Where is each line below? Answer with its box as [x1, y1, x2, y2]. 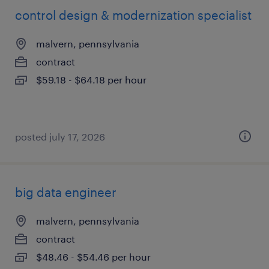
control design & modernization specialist [15, 8, 252, 22]
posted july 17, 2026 [15, 131, 105, 142]
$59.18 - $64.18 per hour [36, 74, 147, 85]
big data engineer [15, 185, 116, 199]
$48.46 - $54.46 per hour [36, 251, 151, 262]
